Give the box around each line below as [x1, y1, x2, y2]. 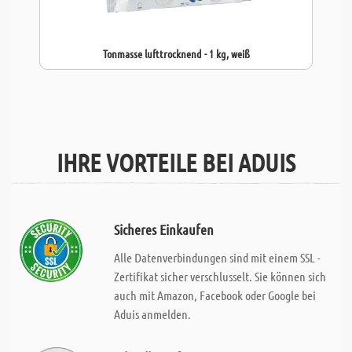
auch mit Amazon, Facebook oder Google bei [113, 288, 316, 302]
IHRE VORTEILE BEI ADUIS [57, 147, 295, 178]
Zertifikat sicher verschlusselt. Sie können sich [113, 269, 326, 284]
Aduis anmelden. [113, 306, 191, 321]
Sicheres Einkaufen [113, 221, 214, 238]
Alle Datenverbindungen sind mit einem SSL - [113, 250, 321, 265]
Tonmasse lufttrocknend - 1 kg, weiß [102, 46, 250, 60]
